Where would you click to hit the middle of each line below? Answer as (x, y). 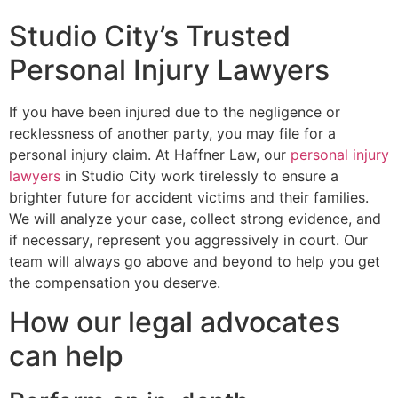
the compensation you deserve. (115, 282)
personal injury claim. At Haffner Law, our (150, 154)
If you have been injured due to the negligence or (175, 111)
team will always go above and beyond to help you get (195, 261)
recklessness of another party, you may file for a (172, 133)
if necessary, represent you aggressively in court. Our (188, 239)
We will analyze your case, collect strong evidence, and (195, 218)
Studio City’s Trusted (150, 36)
